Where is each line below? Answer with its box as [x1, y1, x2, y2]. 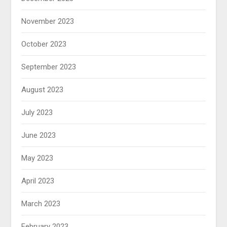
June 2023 [21, 131, 56, 140]
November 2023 [21, 17, 74, 26]
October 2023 [21, 40, 67, 49]
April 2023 [21, 176, 55, 186]
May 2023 [21, 154, 54, 163]
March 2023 [21, 199, 61, 209]
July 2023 [21, 108, 53, 118]
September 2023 [21, 62, 77, 72]
